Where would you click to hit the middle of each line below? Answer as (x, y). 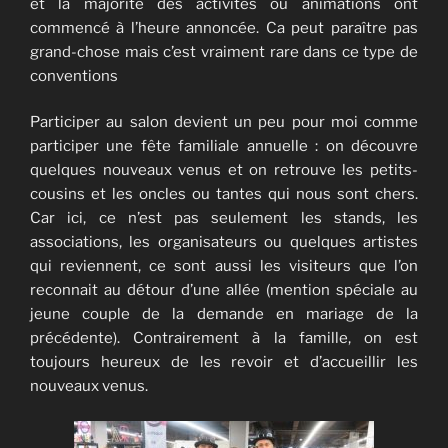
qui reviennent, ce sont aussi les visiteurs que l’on (224, 266)
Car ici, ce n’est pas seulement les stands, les (224, 218)
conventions (74, 75)
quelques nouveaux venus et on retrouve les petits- (224, 170)
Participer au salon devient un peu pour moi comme (224, 122)
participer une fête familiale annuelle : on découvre (224, 146)
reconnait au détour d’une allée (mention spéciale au (224, 290)
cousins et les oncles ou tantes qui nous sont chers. (224, 194)
